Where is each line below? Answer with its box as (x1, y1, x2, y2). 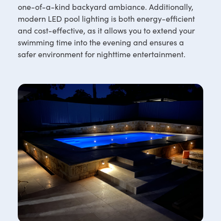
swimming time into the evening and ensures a (17, 37, 184, 47)
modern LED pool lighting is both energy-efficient (17, 13, 195, 24)
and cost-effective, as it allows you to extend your (17, 25, 195, 36)
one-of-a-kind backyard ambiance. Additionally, (17, 1, 193, 12)
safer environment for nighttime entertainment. (17, 49, 185, 59)
